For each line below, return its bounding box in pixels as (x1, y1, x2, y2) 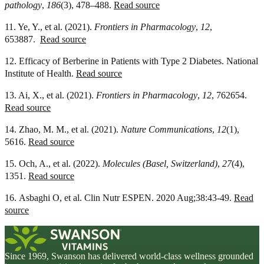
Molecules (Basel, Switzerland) (103, 159, 217, 169)
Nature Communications (121, 124, 212, 135)
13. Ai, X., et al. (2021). (5, 90, 96, 101)
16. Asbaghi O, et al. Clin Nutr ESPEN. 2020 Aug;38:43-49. (5, 193, 234, 203)
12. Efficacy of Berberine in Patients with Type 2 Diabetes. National (5, 56, 258, 67)
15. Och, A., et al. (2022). (5, 159, 103, 169)
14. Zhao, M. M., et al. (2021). (5, 124, 121, 135)
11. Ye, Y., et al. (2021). (5, 22, 94, 32)
